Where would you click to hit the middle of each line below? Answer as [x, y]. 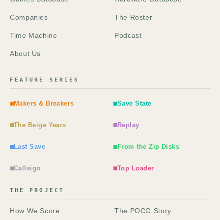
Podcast [128, 35]
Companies [29, 17]
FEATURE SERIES [45, 80]
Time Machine [34, 35]
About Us [26, 53]
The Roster [134, 17]
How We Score [35, 210]
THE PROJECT [37, 190]
